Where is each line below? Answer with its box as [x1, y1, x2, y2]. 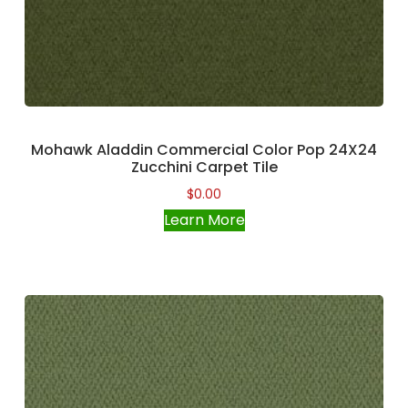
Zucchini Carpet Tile [130, 156, 278, 178]
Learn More [163, 209, 245, 231]
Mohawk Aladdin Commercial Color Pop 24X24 [31, 138, 377, 160]
